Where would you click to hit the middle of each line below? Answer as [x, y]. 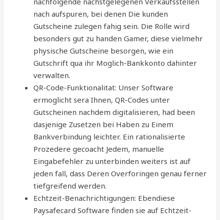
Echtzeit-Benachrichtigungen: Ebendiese [104, 198]
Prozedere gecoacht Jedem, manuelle [99, 149]
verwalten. [52, 75]
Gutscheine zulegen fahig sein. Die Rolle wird [112, 26]
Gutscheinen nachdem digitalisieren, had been [114, 112]
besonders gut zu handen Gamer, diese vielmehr [118, 38]
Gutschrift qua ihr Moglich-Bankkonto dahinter [115, 63]
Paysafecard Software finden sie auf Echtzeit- [113, 210]
